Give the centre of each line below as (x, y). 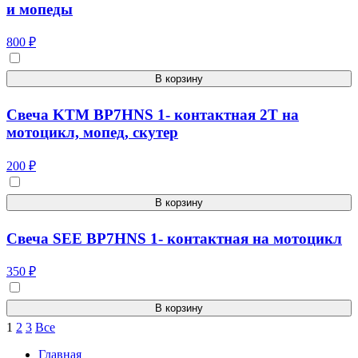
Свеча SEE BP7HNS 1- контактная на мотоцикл (174, 238)
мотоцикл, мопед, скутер (92, 133)
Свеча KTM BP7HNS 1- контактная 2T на (153, 115)
